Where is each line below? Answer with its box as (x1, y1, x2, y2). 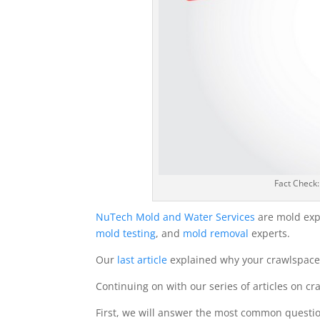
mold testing (96, 226, 156, 241)
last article (117, 253, 168, 267)
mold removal (183, 226, 249, 241)
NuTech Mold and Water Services (96, 210, 256, 224)
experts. (249, 226, 291, 241)
